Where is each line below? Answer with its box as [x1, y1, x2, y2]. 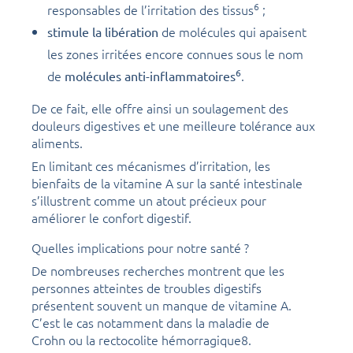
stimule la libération [47, 24, 162, 40]
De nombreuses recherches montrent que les [32, 262, 284, 280]
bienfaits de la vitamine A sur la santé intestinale [32, 174, 303, 192]
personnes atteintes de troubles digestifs [32, 279, 262, 297]
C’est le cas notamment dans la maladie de [32, 314, 269, 332]
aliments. [32, 134, 83, 152]
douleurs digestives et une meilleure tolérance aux [32, 117, 315, 135]
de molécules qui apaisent [162, 23, 307, 41]
